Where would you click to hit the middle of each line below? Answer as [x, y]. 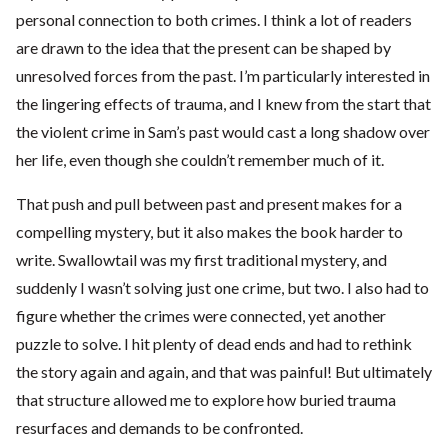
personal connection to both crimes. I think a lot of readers [214, 20]
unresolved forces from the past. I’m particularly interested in [223, 76]
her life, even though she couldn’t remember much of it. [200, 160]
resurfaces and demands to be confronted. [159, 428]
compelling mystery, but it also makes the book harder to [209, 232]
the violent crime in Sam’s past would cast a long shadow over [223, 132]
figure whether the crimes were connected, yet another [201, 316]
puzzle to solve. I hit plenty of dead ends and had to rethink [214, 344]
